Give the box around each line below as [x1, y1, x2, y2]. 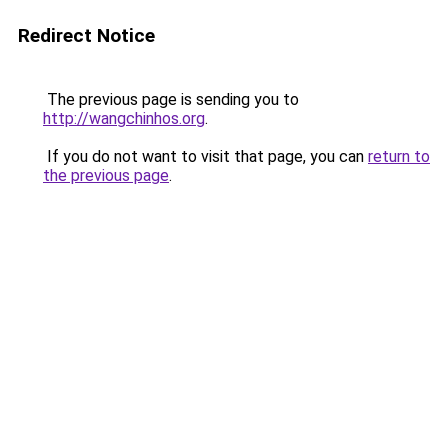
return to [368, 147, 430, 166]
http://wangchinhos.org [43, 109, 205, 128]
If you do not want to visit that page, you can [43, 147, 368, 166]
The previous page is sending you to [43, 90, 299, 109]
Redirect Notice [18, 24, 155, 47]
